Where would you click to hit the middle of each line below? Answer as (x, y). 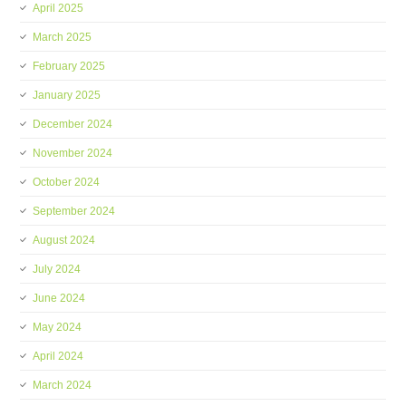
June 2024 (59, 298)
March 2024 (63, 385)
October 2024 (67, 182)
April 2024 (58, 356)
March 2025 (63, 37)
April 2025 (58, 8)
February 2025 (69, 66)
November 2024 (73, 153)
